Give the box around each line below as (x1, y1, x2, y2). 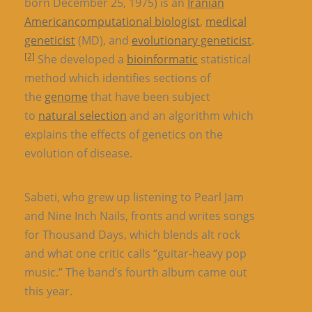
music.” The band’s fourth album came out (24, 264, 247, 280)
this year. (24, 283, 72, 299)
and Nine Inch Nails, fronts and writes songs (24, 208, 255, 224)
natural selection (38, 107, 127, 123)
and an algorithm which (127, 107, 253, 123)
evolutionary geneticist (132, 32, 251, 48)
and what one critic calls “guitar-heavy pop (24, 245, 247, 261)
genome (45, 88, 88, 104)
